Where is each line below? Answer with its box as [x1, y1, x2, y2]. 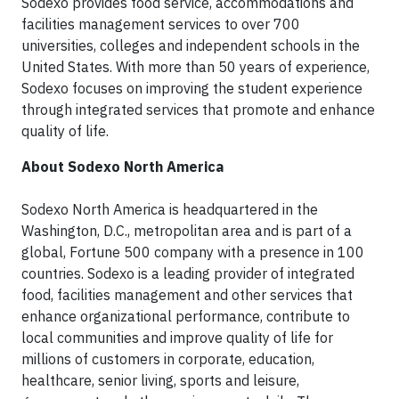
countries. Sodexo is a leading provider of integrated [21, 264, 354, 282]
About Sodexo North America [21, 157, 224, 175]
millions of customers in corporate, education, [21, 349, 314, 368]
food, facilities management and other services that [21, 285, 353, 304]
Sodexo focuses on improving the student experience [21, 78, 362, 97]
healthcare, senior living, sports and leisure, [21, 370, 299, 389]
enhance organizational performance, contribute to [21, 306, 350, 325]
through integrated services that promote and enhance [21, 100, 375, 118]
